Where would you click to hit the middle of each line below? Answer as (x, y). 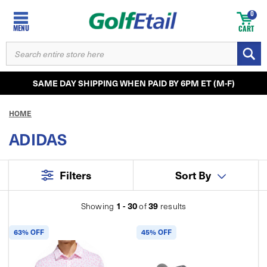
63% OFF (29, 232)
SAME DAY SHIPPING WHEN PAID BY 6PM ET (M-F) (133, 83)
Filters (74, 175)
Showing (98, 206)
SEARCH (25, 49)
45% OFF (156, 232)
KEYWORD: (31, 63)
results (172, 206)
